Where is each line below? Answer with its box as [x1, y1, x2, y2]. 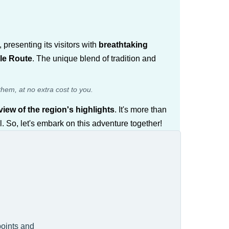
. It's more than [114, 105, 167, 114]
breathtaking [99, 40, 148, 49]
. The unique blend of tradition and [32, 54, 156, 63]
